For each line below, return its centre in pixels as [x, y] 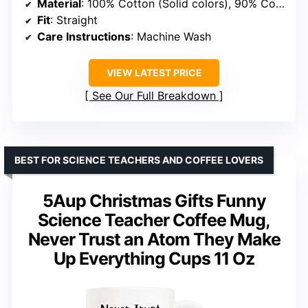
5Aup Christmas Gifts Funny [154, 200]
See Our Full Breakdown [154, 95]
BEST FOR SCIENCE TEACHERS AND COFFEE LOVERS [139, 159]
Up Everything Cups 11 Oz [154, 258]
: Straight [74, 20]
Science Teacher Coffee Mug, [154, 220]
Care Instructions [84, 36]
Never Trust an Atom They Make [154, 239]
